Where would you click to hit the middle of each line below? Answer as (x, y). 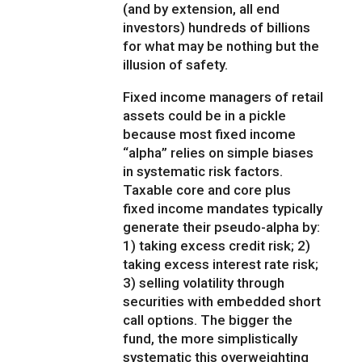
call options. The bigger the (208, 320)
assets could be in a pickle (205, 116)
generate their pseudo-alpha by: (222, 227)
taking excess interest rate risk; (221, 265)
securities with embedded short (222, 302)
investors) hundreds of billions (217, 28)
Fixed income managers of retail (223, 97)
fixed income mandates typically (223, 209)
